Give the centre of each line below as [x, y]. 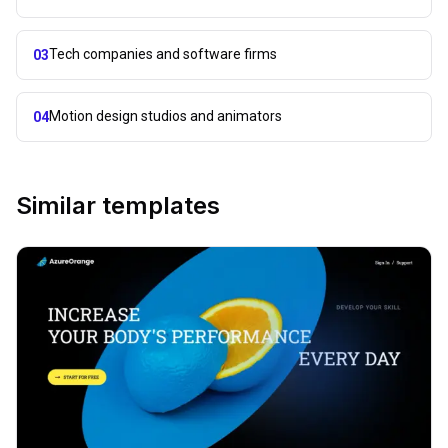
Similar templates [118, 205]
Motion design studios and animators [165, 115]
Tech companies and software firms [163, 53]
